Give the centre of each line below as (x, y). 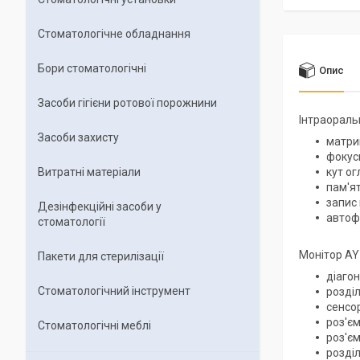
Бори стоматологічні (92, 68)
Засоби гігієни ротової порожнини (127, 103)
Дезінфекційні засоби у (100, 207)
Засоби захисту (78, 137)
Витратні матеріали (89, 172)
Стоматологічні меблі (94, 325)
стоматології (72, 222)
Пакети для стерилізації (101, 256)
